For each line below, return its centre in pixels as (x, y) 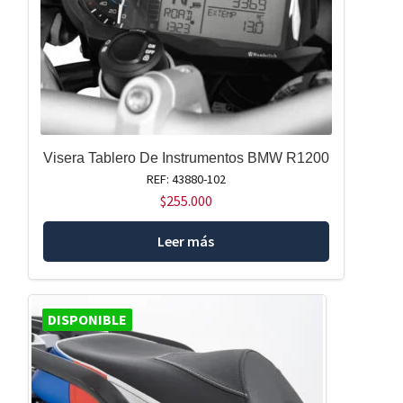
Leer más (186, 241)
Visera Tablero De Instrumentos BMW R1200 (186, 157)
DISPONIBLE (87, 320)
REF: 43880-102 (186, 179)
